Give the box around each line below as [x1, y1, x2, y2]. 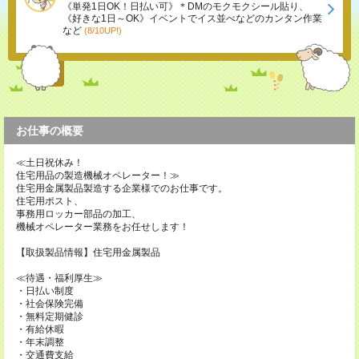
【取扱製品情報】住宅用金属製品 [16, 247, 160, 259]
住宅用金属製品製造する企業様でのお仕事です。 [16, 183, 228, 195]
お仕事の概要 [16, 124, 83, 138]
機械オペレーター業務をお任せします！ [16, 221, 189, 233]
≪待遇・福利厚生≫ [16, 272, 103, 284]
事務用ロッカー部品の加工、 [16, 208, 141, 220]
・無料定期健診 [16, 311, 83, 323]
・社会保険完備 [16, 298, 83, 310]
